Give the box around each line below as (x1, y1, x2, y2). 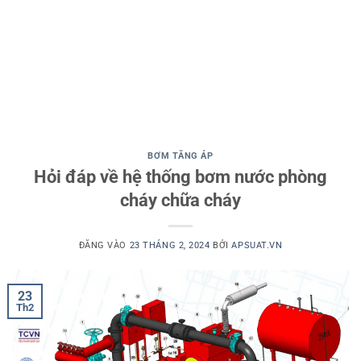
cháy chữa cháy (120, 189, 241, 210)
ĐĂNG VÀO (78, 239, 130, 251)
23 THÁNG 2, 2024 (129, 239, 210, 251)
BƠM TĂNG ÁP (147, 151, 214, 161)
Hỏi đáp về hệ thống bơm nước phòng (34, 165, 327, 187)
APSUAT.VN (231, 239, 283, 251)
